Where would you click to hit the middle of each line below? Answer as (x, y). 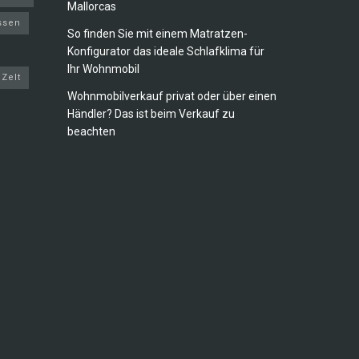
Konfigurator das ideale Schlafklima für (165, 52)
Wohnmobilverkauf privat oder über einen (171, 97)
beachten (91, 132)
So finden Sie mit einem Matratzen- (157, 34)
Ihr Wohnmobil (103, 69)
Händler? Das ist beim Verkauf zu (151, 114)
